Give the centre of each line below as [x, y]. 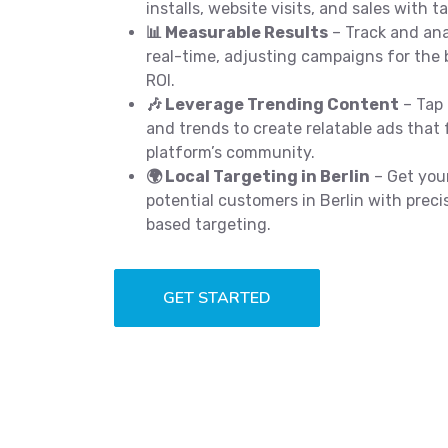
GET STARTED [217, 298]
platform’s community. [230, 152]
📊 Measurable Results [237, 32]
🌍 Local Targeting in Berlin [258, 176]
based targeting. [208, 224]
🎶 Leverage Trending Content [272, 104]
